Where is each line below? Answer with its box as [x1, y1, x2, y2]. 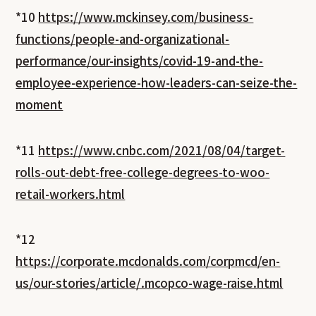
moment [16, 96, 63, 114]
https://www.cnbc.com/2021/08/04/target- [38, 141, 286, 159]
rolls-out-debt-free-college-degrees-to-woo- [16, 163, 270, 181]
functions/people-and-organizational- [16, 30, 230, 48]
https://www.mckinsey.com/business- [38, 8, 254, 26]
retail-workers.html [16, 185, 126, 202]
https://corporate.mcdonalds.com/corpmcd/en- [16, 253, 281, 270]
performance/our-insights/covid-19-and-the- [16, 52, 264, 70]
